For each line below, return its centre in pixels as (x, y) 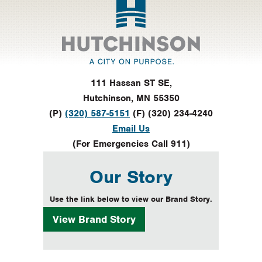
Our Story (131, 177)
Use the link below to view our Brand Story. (131, 199)
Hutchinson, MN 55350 (131, 98)
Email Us (131, 128)
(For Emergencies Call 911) (131, 144)
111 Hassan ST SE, (131, 83)
